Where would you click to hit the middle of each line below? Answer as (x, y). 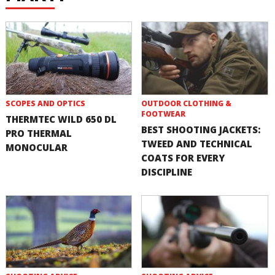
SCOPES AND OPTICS (45, 103)
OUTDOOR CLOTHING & (187, 103)
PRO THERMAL (38, 133)
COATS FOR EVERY (183, 157)
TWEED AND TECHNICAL (197, 143)
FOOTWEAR (164, 114)
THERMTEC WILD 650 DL (61, 119)
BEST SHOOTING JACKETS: (201, 129)
